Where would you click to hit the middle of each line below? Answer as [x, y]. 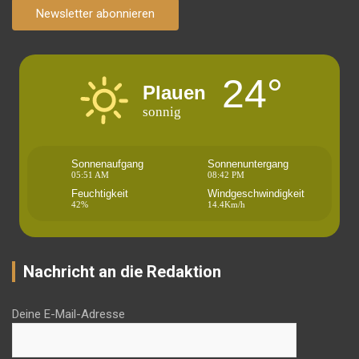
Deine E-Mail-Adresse [69, 315]
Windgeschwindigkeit [256, 194]
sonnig [162, 111]
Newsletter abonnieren [95, 14]
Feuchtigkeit [100, 194]
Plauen [174, 92]
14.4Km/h [226, 205]
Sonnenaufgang [107, 164]
